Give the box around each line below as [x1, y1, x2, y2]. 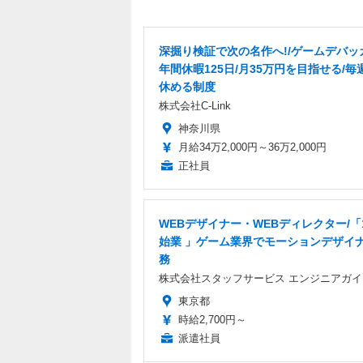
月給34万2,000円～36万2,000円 [178, 140, 327, 153]
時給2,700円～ [178, 313, 246, 326]
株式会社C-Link [159, 99, 231, 112]
